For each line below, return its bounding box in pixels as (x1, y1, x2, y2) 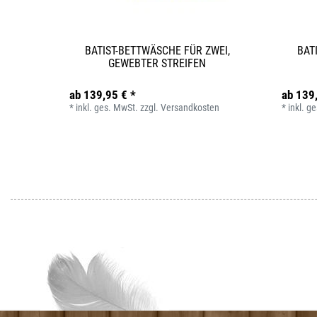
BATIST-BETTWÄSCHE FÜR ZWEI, (84, 43, 230, 57)
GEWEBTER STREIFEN (108, 56, 206, 70)
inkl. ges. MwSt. (76, 101, 139, 113)
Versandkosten (161, 101, 220, 113)
